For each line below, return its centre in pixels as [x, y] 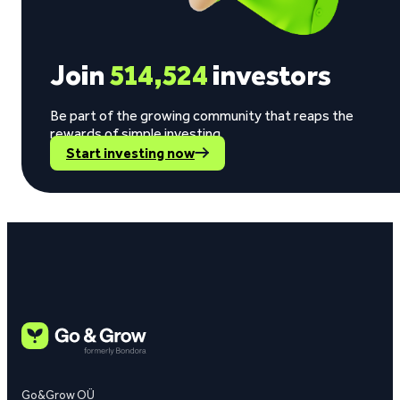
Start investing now [130, 153]
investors [270, 75]
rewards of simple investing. [137, 133]
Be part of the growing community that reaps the [202, 116]
